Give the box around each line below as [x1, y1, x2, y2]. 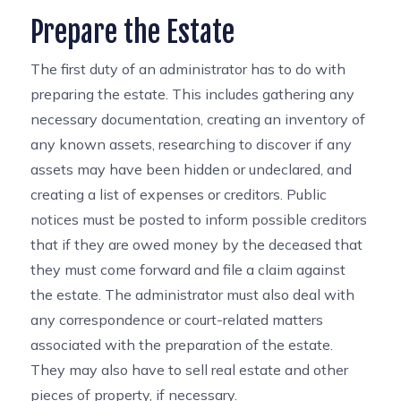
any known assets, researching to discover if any [30, 135, 353, 153]
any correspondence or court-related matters [30, 311, 324, 328]
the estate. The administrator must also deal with [30, 286, 355, 303]
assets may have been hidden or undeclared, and [30, 160, 353, 178]
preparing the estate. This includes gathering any [30, 85, 355, 103]
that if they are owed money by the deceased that [30, 235, 363, 253]
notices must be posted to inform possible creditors [30, 210, 368, 228]
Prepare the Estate [30, 14, 235, 50]
